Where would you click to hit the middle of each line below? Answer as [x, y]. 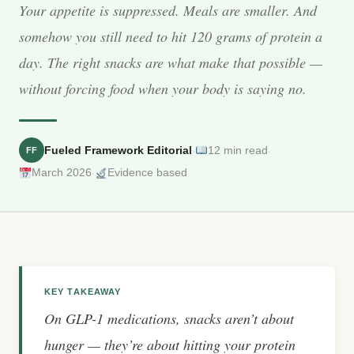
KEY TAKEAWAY [83, 292]
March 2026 [61, 172]
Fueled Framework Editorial [118, 150]
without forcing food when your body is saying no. [163, 88]
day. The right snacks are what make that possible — [171, 62]
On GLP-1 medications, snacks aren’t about [169, 318]
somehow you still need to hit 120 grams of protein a [171, 36]
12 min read [237, 150]
